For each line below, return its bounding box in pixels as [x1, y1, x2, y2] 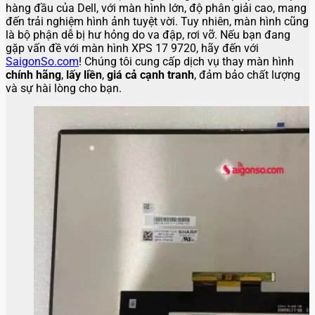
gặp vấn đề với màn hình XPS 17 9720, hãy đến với [6, 41, 259, 56]
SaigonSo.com [6, 55, 79, 69]
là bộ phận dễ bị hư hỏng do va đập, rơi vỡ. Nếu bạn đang [6, 28, 290, 42]
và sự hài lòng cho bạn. [6, 82, 122, 96]
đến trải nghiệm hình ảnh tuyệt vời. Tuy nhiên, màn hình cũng [6, 15, 309, 29]
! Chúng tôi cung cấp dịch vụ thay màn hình [79, 55, 294, 69]
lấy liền [66, 68, 102, 82]
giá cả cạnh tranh [107, 68, 194, 82]
